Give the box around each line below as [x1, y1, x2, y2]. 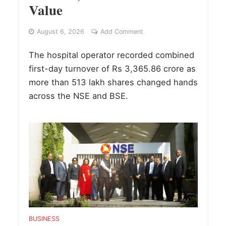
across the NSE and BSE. [28, 91, 128, 101]
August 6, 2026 [36, 28, 84, 36]
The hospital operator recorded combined [28, 50, 194, 61]
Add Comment [100, 28, 143, 36]
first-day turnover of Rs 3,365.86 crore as [28, 64, 196, 74]
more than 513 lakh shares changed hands [28, 77, 198, 88]
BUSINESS [28, 214, 60, 222]
